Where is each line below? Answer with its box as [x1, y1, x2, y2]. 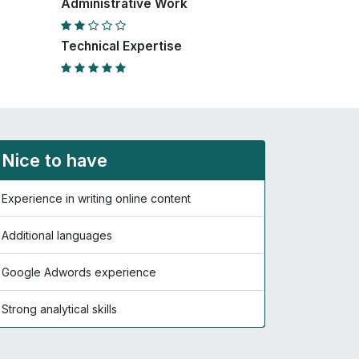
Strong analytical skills [2, 302, 117, 316]
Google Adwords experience [2, 265, 156, 279]
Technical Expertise [61, 38, 182, 54]
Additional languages [2, 228, 112, 242]
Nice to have [2, 150, 107, 171]
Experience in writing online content [2, 192, 191, 205]
